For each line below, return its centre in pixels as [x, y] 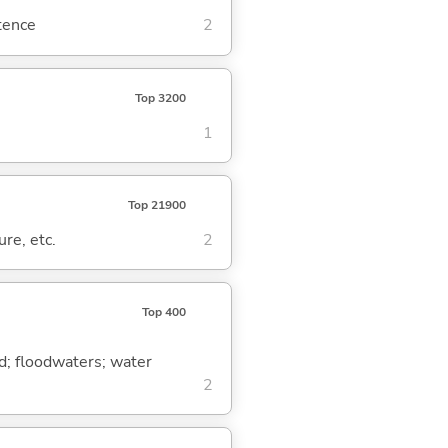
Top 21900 [156, 204]
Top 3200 [160, 97]
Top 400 [163, 312]
